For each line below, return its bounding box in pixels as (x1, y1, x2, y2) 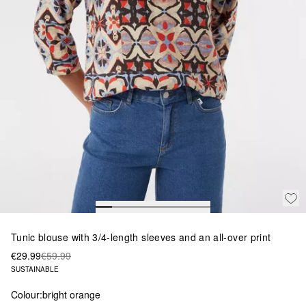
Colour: (11, 287, 42, 301)
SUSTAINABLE (11, 264, 59, 274)
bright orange (42, 287, 100, 301)
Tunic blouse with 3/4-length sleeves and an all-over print (11, 229, 271, 244)
